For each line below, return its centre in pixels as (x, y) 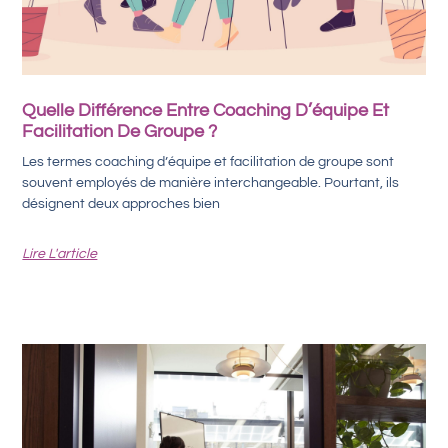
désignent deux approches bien (121, 203)
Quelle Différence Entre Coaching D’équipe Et (206, 110)
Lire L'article (60, 253)
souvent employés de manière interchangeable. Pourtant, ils (211, 182)
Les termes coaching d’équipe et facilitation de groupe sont (208, 161)
